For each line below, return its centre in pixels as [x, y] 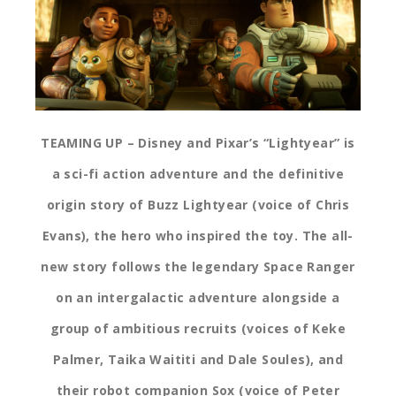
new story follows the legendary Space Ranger [198, 267]
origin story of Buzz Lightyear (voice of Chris [198, 205]
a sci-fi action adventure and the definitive [198, 174]
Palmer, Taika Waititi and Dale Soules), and [198, 360]
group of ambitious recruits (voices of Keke [198, 329]
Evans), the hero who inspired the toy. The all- [198, 236]
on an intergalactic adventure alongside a [198, 298]
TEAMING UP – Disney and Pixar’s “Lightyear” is [198, 143]
